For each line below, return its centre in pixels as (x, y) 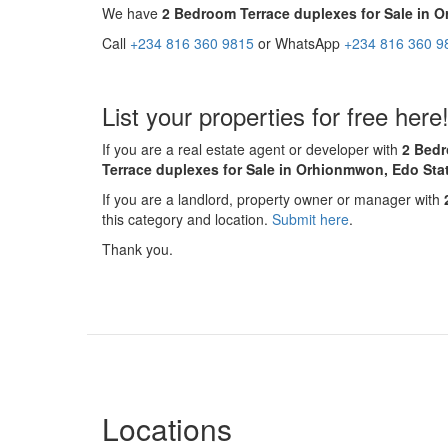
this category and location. (187, 219)
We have (132, 13)
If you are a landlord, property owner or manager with (273, 199)
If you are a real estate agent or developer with (252, 149)
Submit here (310, 219)
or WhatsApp (299, 43)
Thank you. (137, 249)
